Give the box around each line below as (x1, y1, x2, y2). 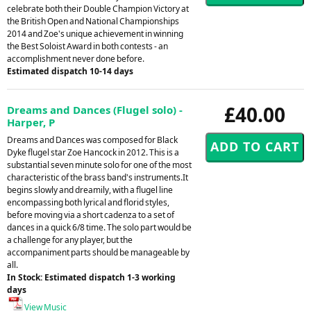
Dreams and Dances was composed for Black (7, 133, 178, 146)
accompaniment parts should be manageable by (7, 246, 190, 258)
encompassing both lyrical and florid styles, (7, 196, 169, 208)
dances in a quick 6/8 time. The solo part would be (7, 221, 192, 233)
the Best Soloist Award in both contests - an (7, 40, 168, 52)
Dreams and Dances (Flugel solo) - (7, 102, 183, 117)
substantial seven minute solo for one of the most (7, 158, 192, 171)
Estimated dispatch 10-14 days (7, 65, 133, 77)
